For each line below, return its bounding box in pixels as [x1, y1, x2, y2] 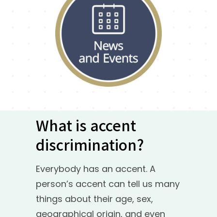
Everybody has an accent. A [36, 162, 155, 175]
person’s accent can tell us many [36, 177, 180, 190]
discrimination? [36, 133, 144, 155]
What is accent [36, 114, 136, 136]
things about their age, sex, [36, 192, 153, 205]
